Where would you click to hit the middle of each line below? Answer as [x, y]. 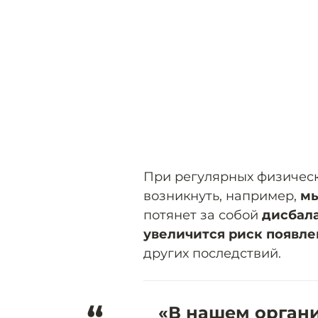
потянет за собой [203, 215]
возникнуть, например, [222, 196]
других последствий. [212, 253]
